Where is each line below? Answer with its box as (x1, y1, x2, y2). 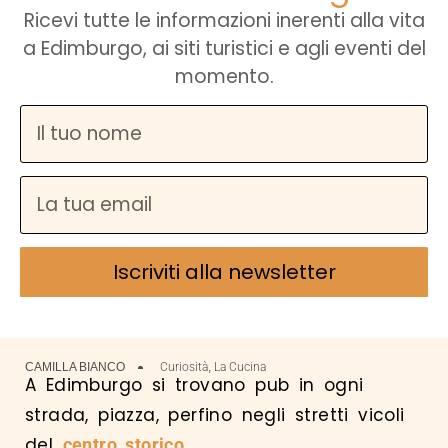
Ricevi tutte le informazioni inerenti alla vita (23, 6, 425, 34)
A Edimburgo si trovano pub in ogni (25, 373, 364, 398)
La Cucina (214, 360, 266, 375)
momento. (174, 62, 274, 90)
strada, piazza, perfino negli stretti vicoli (25, 403, 405, 428)
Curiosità (160, 360, 208, 375)
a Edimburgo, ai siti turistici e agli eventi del (22, 34, 426, 62)
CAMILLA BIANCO (25, 360, 125, 375)
